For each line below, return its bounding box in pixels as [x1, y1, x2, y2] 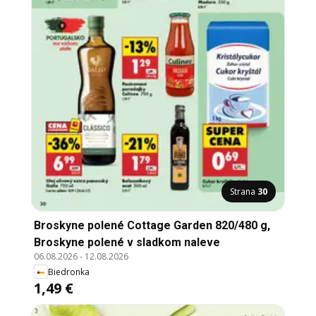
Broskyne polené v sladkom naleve [34, 236, 220, 250]
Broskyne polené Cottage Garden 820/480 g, [34, 219, 270, 233]
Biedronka [48, 265, 90, 278]
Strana [230, 186, 257, 198]
